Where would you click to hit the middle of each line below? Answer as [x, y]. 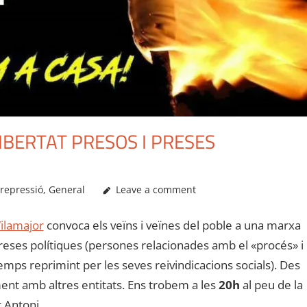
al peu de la [271, 285]
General [67, 189]
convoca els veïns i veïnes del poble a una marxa [172, 225]
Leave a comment [156, 189]
